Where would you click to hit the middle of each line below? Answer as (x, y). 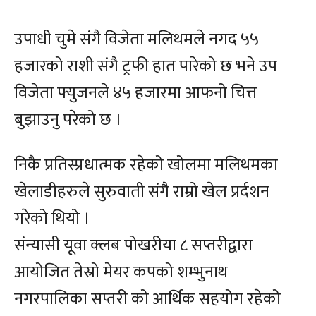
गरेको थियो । (52, 219)
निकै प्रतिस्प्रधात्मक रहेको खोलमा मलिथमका (146, 165)
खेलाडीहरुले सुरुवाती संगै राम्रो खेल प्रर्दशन (142, 192)
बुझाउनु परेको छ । (68, 120)
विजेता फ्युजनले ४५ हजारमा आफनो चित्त (135, 93)
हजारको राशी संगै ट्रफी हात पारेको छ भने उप (146, 67)
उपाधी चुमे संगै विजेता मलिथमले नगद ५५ (136, 40)
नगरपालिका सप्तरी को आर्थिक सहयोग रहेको (147, 299)
